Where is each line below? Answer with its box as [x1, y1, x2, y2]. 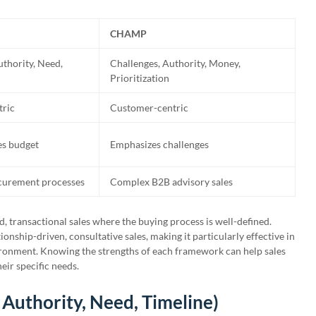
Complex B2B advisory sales [110, 176, 233, 188]
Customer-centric [110, 102, 188, 114]
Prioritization [110, 72, 169, 84]
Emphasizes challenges [110, 138, 209, 150]
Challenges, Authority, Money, [110, 57, 241, 69]
